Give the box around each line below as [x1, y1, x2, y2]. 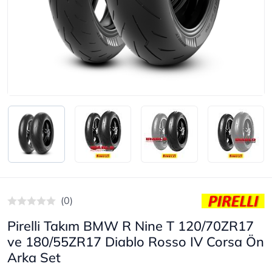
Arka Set [7, 248, 61, 265]
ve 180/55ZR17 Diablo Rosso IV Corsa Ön [7, 233, 264, 250]
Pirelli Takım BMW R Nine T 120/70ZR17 [7, 217, 254, 234]
